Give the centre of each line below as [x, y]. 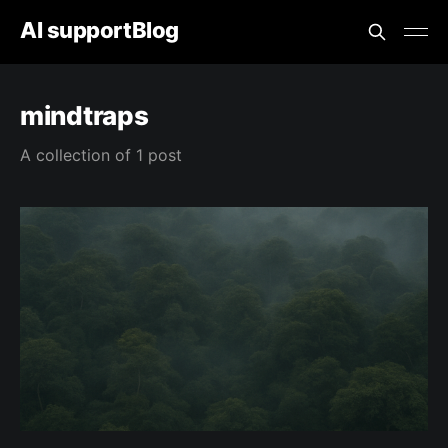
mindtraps [84, 115]
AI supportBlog [99, 29]
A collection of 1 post [101, 155]
